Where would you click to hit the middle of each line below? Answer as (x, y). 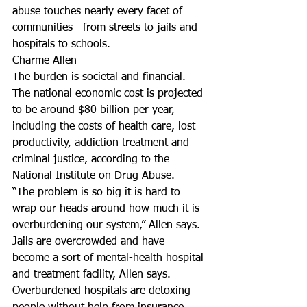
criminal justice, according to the (93, 160)
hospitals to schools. (61, 45)
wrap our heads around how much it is (108, 209)
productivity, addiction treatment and (102, 143)
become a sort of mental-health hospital (110, 258)
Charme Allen (45, 61)
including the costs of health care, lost (106, 127)
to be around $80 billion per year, (95, 110)
